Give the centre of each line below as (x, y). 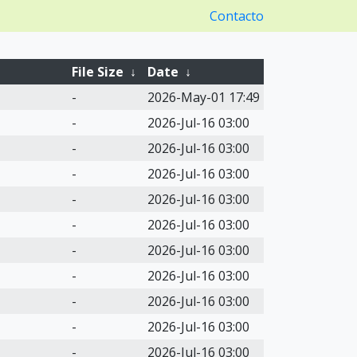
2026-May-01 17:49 (203, 97)
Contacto (237, 16)
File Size (97, 72)
